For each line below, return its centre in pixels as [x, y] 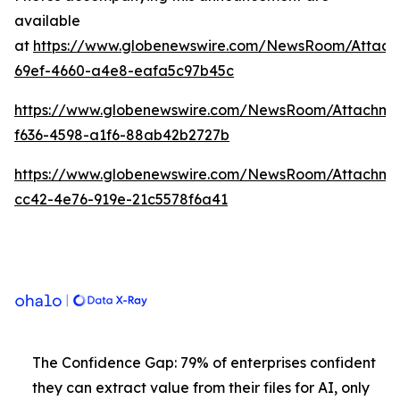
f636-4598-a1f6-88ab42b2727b [122, 135]
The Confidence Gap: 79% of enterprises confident [204, 362]
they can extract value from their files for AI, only [201, 387]
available [47, 21]
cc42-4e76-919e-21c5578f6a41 [121, 199]
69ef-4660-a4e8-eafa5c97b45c [124, 71]
